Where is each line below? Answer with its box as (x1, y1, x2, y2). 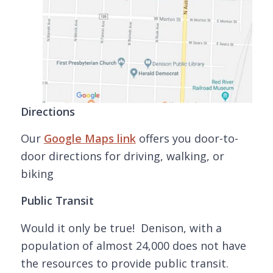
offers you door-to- (135, 131, 238, 146)
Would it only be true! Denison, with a (20, 220, 222, 235)
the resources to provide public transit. (20, 255, 229, 271)
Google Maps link (43, 131, 136, 146)
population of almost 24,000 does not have (20, 238, 246, 253)
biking (20, 166, 54, 182)
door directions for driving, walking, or (20, 149, 224, 164)
